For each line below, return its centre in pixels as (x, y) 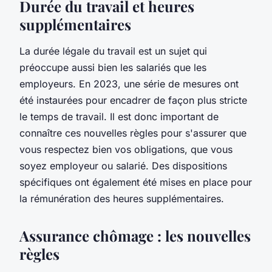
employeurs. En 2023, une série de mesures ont (129, 83)
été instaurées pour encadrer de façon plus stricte (133, 100)
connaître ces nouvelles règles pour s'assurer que (133, 133)
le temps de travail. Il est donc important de (119, 116)
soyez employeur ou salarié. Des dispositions (123, 165)
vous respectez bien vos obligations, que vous (126, 149)
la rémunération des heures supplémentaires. (122, 198)
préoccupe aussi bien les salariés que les (113, 67)
